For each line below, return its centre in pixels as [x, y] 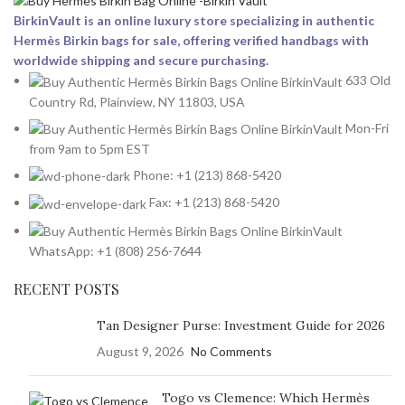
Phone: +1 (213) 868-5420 [207, 175]
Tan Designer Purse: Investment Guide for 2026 [241, 326]
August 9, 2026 [140, 352]
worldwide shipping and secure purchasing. [141, 61]
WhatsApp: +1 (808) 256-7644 [115, 251]
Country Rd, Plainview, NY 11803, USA [137, 101]
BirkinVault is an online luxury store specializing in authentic [194, 21]
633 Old [368, 80]
